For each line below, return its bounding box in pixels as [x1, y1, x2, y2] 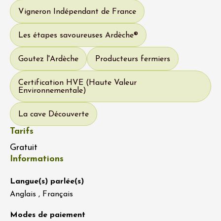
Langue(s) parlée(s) [10, 178, 84, 186]
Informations [10, 154, 64, 164]
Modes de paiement [10, 211, 85, 220]
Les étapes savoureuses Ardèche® [18, 32, 138, 40]
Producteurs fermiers [95, 55, 170, 64]
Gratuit [10, 143, 37, 153]
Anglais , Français [10, 190, 73, 199]
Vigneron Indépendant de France [18, 8, 136, 16]
